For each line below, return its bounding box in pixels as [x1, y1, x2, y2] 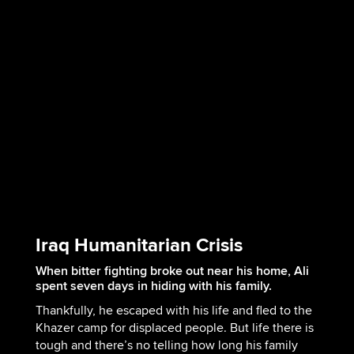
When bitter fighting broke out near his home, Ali [35, 262, 309, 279]
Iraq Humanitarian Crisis [35, 233, 243, 258]
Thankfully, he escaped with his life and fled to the [35, 302, 312, 318]
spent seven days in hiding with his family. [35, 277, 272, 294]
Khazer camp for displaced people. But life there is [35, 319, 314, 336]
